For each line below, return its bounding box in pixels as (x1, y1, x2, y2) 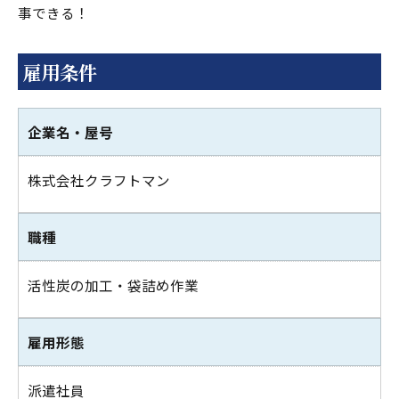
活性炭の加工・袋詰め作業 (28, 275, 199, 295)
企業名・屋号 (28, 122, 113, 142)
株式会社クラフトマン (28, 170, 170, 190)
